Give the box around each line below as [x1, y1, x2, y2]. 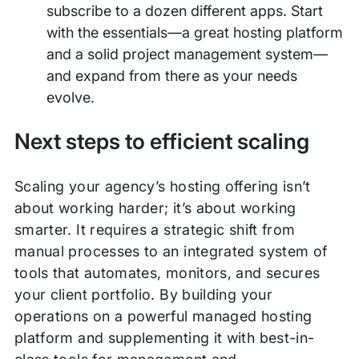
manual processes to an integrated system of [14, 243, 328, 260]
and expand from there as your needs [46, 67, 298, 84]
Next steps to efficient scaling [14, 128, 310, 155]
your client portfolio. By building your [14, 286, 272, 304]
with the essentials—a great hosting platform [46, 23, 344, 41]
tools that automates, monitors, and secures [14, 264, 321, 282]
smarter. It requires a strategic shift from [14, 221, 296, 239]
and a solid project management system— [46, 45, 329, 63]
